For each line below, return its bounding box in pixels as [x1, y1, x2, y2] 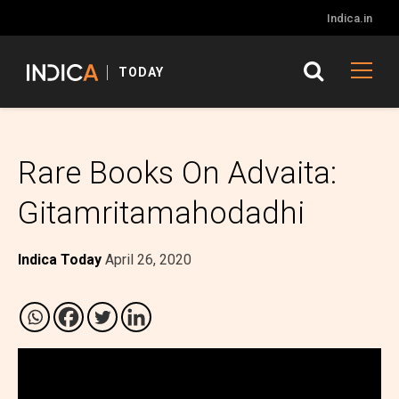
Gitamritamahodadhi [18, 195, 305, 232]
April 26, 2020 [105, 251, 191, 268]
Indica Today [18, 251, 102, 268]
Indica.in [327, 12, 372, 25]
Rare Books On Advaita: [18, 155, 337, 191]
